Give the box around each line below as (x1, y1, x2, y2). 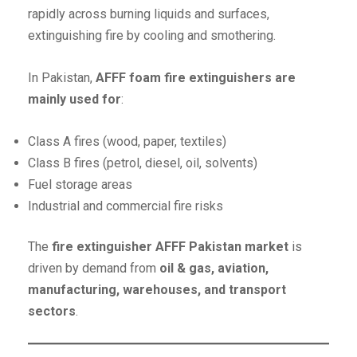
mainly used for (28, 92, 121, 108)
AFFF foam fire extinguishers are (96, 70, 296, 86)
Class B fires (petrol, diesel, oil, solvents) (28, 155, 257, 171)
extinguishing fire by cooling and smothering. (28, 28, 276, 44)
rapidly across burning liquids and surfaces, (28, 6, 269, 22)
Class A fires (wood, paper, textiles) (28, 134, 226, 150)
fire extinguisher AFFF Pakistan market (52, 239, 288, 255)
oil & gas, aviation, (159, 261, 269, 277)
